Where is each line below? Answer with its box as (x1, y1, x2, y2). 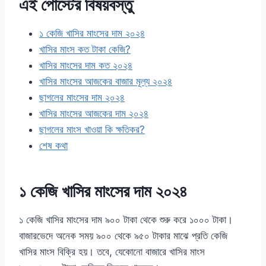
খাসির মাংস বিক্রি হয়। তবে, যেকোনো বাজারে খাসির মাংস (19, 246, 205, 258)
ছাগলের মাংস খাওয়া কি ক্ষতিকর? (39, 123, 145, 136)
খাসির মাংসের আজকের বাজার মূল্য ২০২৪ (39, 75, 172, 88)
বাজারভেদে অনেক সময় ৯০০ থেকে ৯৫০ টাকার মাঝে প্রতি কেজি (19, 230, 227, 242)
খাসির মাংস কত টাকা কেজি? (39, 43, 131, 56)
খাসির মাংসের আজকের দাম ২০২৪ (39, 107, 148, 120)
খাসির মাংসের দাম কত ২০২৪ (39, 59, 132, 72)
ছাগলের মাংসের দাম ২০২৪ (39, 91, 125, 104)
